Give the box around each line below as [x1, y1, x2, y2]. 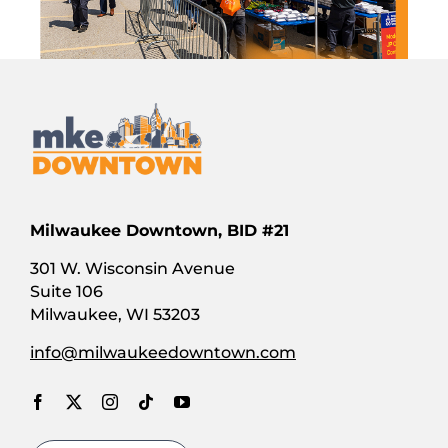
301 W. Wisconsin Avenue [30, 259, 235, 279]
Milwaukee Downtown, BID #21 [30, 221, 289, 241]
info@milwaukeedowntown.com [30, 343, 296, 363]
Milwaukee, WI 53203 [30, 305, 200, 325]
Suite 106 [30, 282, 103, 302]
